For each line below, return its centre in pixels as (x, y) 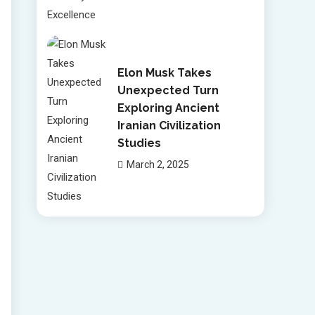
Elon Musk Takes (164, 72)
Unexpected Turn (168, 90)
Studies (139, 143)
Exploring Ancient (168, 108)
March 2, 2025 (157, 164)
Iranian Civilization (169, 125)
